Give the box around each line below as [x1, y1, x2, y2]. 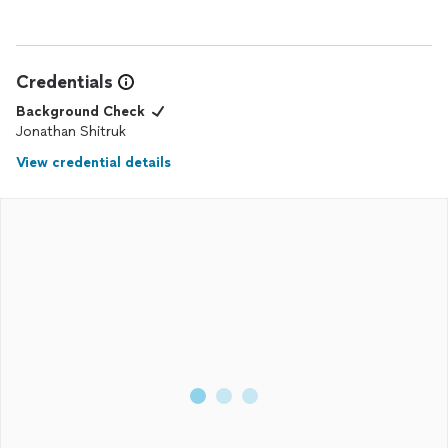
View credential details [16, 154, 171, 171]
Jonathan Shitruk [16, 123, 126, 140]
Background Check [16, 103, 145, 120]
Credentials [16, 71, 113, 93]
